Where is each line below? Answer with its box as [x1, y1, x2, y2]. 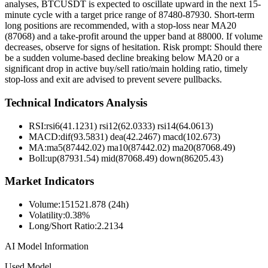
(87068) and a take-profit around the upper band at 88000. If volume [5, 31, 263, 42]
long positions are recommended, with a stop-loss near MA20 [5, 20, 236, 31]
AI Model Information [5, 241, 89, 252]
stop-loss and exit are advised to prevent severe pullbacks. [5, 74, 222, 85]
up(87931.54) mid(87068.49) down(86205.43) [47, 153, 223, 163]
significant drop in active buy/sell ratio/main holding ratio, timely [5, 63, 248, 74]
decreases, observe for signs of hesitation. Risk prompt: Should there [5, 42, 262, 53]
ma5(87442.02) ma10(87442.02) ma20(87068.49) [47, 142, 235, 153]
